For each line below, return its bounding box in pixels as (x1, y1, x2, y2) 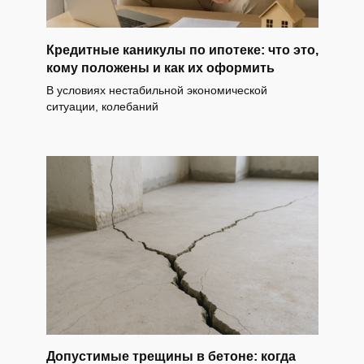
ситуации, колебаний (45, 99, 158, 113)
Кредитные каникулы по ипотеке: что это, (45, 42, 318, 57)
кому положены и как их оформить (45, 60, 275, 75)
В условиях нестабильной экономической (45, 83, 267, 97)
